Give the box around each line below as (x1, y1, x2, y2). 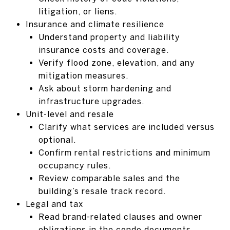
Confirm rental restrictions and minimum (38, 147, 210, 157)
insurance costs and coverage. (38, 45, 169, 54)
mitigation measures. (38, 70, 128, 80)
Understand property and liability (38, 32, 180, 42)
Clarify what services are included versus (38, 122, 215, 131)
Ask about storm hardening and (38, 83, 171, 93)
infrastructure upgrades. (38, 96, 144, 106)
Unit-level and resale (25, 109, 114, 119)
